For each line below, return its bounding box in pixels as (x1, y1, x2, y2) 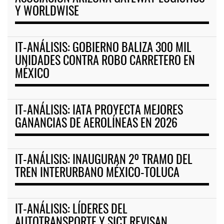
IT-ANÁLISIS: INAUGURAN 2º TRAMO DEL (15, 154, 192, 167)
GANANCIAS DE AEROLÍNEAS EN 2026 (15, 118, 177, 130)
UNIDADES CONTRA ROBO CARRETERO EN (15, 55, 195, 68)
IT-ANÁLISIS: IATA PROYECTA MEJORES (15, 105, 183, 117)
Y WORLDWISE (15, 6, 79, 18)
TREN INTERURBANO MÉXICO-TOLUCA (15, 167, 179, 180)
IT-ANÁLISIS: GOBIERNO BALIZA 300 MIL (15, 42, 191, 55)
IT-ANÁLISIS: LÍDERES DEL (15, 204, 127, 216)
